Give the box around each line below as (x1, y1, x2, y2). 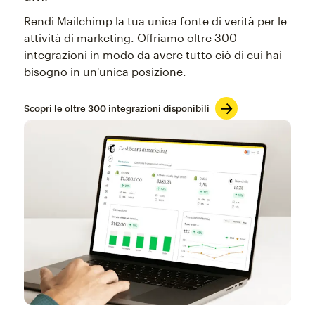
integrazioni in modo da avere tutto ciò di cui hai (23, 48, 282, 62)
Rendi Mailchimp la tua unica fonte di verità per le (23, 14, 287, 28)
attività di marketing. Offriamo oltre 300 (23, 31, 237, 45)
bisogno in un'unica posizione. (23, 65, 186, 79)
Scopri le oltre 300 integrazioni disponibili (23, 103, 210, 115)
